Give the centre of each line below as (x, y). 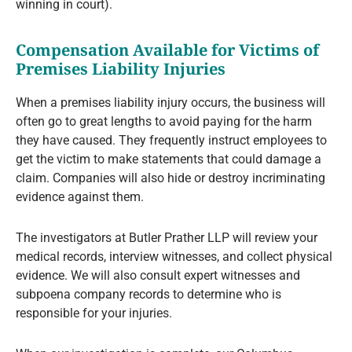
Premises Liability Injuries (121, 69)
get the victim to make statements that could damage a (169, 159)
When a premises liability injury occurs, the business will (170, 103)
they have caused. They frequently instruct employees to (171, 141)
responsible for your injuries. (94, 313)
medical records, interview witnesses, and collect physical (174, 257)
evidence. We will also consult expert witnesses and (158, 276)
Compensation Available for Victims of (167, 50)
